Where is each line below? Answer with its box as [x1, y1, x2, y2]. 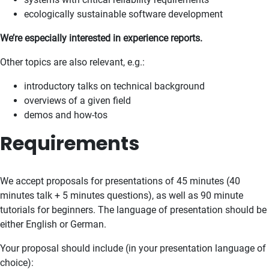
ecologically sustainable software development [24, 8, 223, 20]
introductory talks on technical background [24, 80, 205, 92]
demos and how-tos [24, 109, 107, 121]
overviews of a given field [24, 95, 131, 106]
